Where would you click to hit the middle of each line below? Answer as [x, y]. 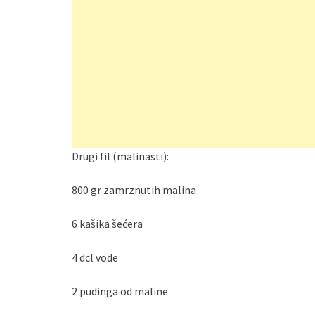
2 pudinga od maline [120, 291]
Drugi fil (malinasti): [120, 156]
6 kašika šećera [107, 224]
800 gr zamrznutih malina [134, 190]
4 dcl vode [95, 258]
